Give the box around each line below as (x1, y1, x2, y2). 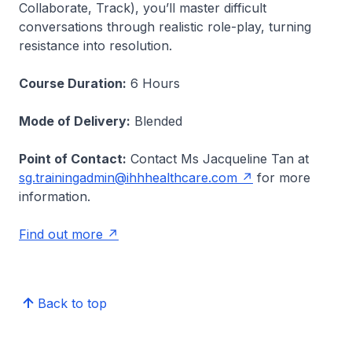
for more (253, 170, 310, 185)
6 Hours (126, 75, 180, 91)
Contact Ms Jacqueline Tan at (126, 151, 309, 167)
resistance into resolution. (19, 38, 172, 53)
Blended (130, 113, 182, 129)
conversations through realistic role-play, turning (19, 19, 311, 35)
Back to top (38, 295, 107, 311)
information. (19, 189, 90, 204)
